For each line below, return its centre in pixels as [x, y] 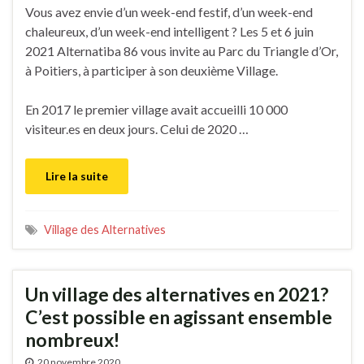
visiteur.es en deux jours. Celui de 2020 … [137, 129]
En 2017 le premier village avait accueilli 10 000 [156, 110]
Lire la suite [77, 176]
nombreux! [72, 340]
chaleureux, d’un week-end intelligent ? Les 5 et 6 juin [169, 32]
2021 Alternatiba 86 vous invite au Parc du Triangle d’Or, [182, 51]
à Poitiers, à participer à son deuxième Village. [152, 71]
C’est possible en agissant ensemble [179, 317]
